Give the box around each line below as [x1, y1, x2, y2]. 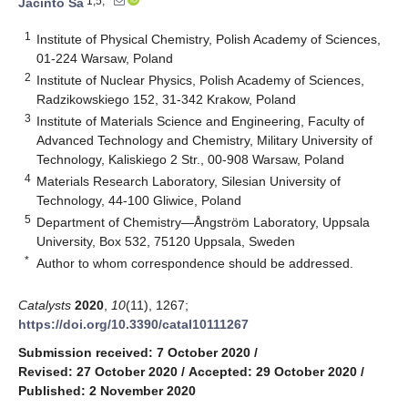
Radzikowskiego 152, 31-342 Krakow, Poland [36, 91, 297, 107]
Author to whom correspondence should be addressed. [36, 255, 354, 270]
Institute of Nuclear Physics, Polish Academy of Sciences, [36, 72, 365, 87]
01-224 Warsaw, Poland [36, 50, 174, 66]
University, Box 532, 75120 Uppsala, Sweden [36, 233, 296, 249]
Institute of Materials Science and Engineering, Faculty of [36, 113, 365, 128]
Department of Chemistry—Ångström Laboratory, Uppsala [36, 214, 371, 229]
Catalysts [18, 297, 71, 312]
